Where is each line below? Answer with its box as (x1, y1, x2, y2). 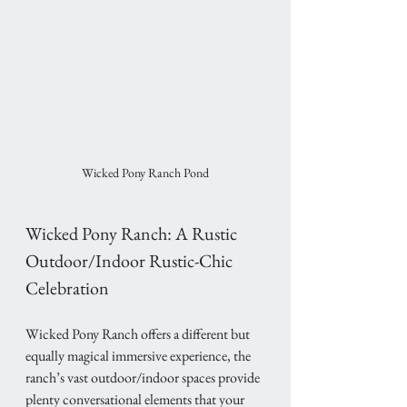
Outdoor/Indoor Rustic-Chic (25, 249, 236, 273)
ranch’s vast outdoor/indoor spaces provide (25, 368, 263, 388)
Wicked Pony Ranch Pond (82, 164, 209, 182)
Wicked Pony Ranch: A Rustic (25, 222, 241, 246)
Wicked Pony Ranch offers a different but (25, 324, 253, 344)
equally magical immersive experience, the (25, 346, 253, 366)
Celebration (25, 276, 109, 301)
